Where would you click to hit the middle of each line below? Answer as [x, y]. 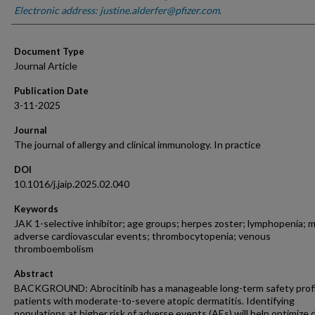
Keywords [36, 209]
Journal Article [46, 66]
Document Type [49, 51]
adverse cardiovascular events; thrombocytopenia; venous [142, 236]
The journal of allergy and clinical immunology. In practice [137, 144]
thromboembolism [54, 249]
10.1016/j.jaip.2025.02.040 [72, 184]
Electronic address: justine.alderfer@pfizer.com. [118, 10]
